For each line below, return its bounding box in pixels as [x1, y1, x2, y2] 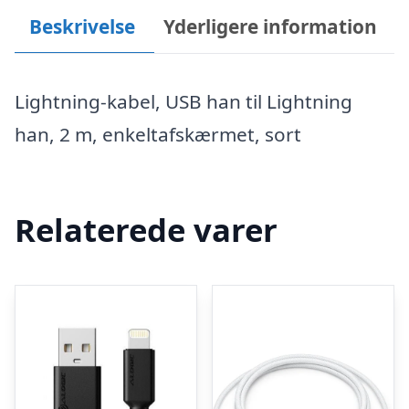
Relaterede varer [15, 208, 278, 252]
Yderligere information [163, 13, 378, 39]
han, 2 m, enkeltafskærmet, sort [15, 121, 301, 147]
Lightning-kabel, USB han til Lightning [15, 88, 352, 114]
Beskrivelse [28, 13, 135, 39]
